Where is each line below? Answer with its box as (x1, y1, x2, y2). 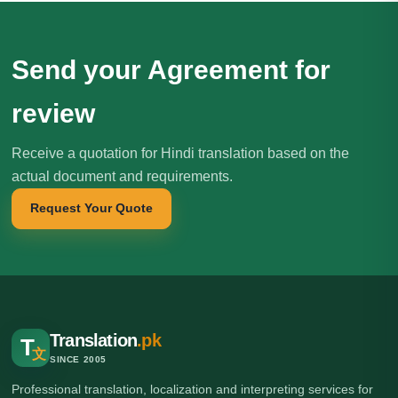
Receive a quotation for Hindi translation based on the (12, 145, 349, 161)
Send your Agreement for (12, 54, 330, 84)
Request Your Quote (30, 201, 153, 216)
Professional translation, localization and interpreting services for (12, 381, 373, 396)
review (12, 98, 95, 128)
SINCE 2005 (50, 354, 107, 365)
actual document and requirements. (12, 168, 233, 184)
